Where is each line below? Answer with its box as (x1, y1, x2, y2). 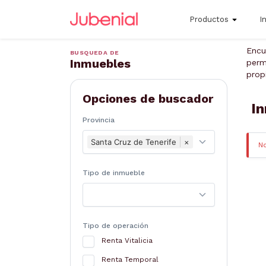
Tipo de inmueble (83, 169, 145, 177)
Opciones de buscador (83, 91, 213, 106)
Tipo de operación (83, 221, 148, 230)
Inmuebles (70, 56, 131, 71)
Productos (189, 14, 229, 24)
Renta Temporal (102, 255, 159, 264)
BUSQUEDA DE (70, 49, 119, 56)
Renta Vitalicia (102, 236, 153, 245)
